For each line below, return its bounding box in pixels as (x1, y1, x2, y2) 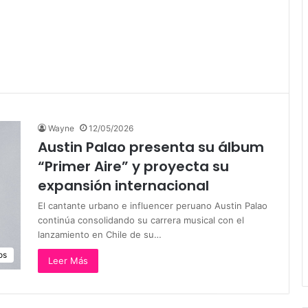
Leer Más (48, 255, 88, 266)
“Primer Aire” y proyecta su (38, 157, 229, 176)
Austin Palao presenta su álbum (38, 137, 264, 157)
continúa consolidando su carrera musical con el (38, 214, 244, 225)
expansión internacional (38, 176, 209, 195)
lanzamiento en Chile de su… (38, 229, 162, 240)
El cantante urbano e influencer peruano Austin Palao (38, 200, 267, 211)
